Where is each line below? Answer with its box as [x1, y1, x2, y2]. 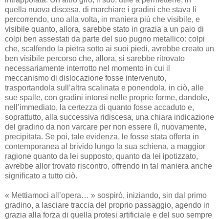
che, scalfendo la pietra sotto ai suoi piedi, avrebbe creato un [5, 44, 214, 53]
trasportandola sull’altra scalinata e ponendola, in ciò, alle [5, 83, 204, 92]
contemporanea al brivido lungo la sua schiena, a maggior [5, 142, 205, 151]
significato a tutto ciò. [5, 171, 77, 180]
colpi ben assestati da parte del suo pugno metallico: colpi [5, 34, 205, 43]
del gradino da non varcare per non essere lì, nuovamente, [5, 122, 206, 131]
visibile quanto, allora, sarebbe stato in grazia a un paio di [5, 24, 204, 33]
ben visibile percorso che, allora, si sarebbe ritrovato [5, 54, 185, 63]
